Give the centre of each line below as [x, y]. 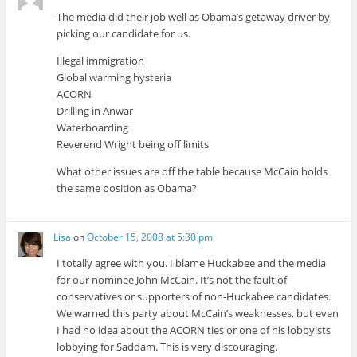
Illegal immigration [101, 60]
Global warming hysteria [114, 77]
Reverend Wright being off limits [133, 144]
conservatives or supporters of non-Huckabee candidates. [194, 297]
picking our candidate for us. [124, 33]
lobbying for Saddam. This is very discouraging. [167, 347]
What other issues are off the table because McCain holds [192, 171]
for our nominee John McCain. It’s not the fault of [172, 280]
